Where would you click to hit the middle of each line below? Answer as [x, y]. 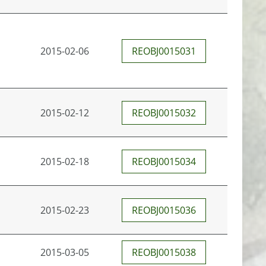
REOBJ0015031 [164, 51]
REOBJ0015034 [164, 161]
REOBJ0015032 [164, 113]
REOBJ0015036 [164, 210]
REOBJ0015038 [164, 252]
